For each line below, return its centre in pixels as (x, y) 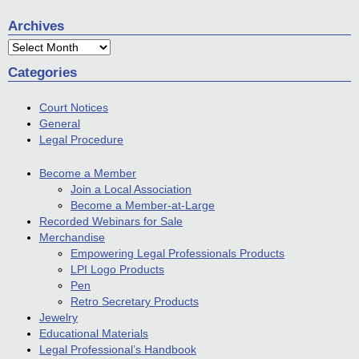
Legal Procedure (81, 140)
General (60, 124)
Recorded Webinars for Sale (111, 221)
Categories (42, 73)
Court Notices (74, 108)
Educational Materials (94, 333)
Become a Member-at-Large (143, 205)
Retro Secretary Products (135, 301)
